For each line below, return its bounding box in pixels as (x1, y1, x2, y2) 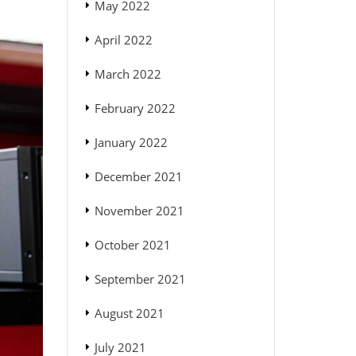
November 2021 (94, 203, 184, 219)
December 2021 (94, 168, 183, 185)
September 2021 (94, 271, 186, 288)
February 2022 (94, 100, 176, 117)
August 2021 (94, 305, 164, 322)
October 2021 (94, 237, 171, 253)
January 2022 (94, 134, 168, 151)
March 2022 (94, 66, 161, 83)
